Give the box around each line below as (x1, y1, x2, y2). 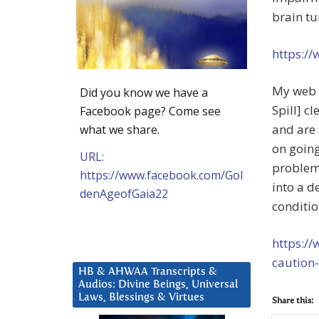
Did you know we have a (80, 84, 208, 100)
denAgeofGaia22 (80, 185, 168, 202)
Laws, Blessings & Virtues (78, 291, 204, 303)
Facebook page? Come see (80, 103, 221, 119)
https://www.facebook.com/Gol (80, 167, 243, 183)
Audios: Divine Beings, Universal (78, 278, 238, 290)
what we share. (80, 121, 159, 137)
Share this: (272, 297, 313, 306)
